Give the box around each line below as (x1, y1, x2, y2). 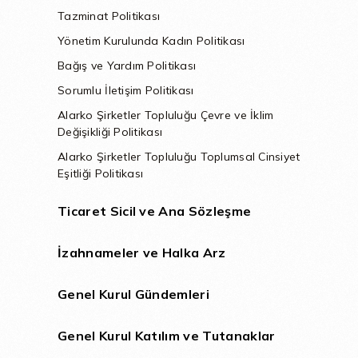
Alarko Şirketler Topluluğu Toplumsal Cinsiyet (58, 149, 300, 164)
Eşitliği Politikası (58, 166, 144, 181)
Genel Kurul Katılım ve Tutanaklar (58, 328, 276, 344)
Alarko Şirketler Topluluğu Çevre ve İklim (58, 108, 274, 122)
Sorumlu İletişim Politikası (58, 83, 194, 97)
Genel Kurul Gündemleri (58, 286, 210, 302)
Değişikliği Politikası (58, 125, 163, 139)
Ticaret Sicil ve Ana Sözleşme (58, 203, 252, 219)
